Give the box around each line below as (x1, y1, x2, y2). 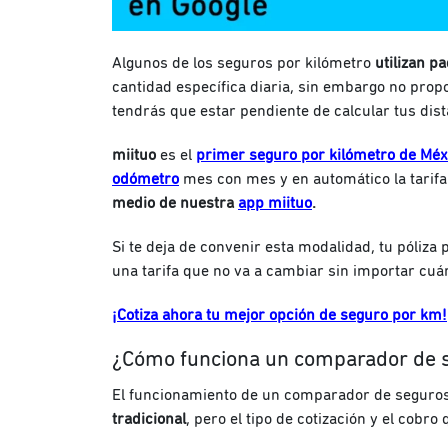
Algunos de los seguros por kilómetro (112, 54, 371, 71)
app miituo (238, 194, 312, 211)
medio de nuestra (112, 194, 238, 211)
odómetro (112, 170, 179, 187)
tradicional (112, 410, 186, 427)
